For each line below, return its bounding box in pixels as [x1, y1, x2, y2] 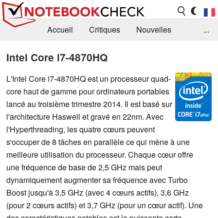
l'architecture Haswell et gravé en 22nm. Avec [6, 110, 163, 122]
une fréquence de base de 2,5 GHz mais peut [6, 161, 162, 173]
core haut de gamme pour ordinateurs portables [6, 85, 169, 97]
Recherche [8, 67, 46, 78]
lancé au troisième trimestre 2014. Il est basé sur [6, 98, 172, 109]
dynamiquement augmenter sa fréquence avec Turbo [6, 174, 188, 185]
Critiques [89, 24, 120, 36]
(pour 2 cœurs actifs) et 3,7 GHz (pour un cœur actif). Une [6, 199, 203, 211]
